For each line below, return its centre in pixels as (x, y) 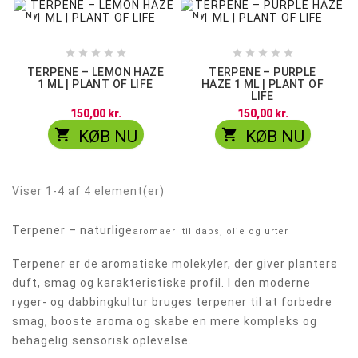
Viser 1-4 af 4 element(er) (88, 191)
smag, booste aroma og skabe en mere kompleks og (165, 322)
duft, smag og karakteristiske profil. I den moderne (161, 283)
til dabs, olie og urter (232, 232)
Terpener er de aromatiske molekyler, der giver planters (175, 264)
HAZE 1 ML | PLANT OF (263, 84)
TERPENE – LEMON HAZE (95, 72)
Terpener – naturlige (72, 231)
